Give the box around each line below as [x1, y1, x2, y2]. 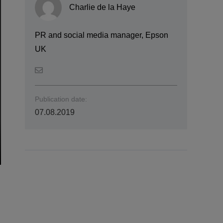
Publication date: [34, 95, 87, 103]
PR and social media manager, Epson [34, 30, 168, 39]
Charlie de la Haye [69, 2, 135, 11]
